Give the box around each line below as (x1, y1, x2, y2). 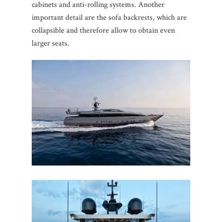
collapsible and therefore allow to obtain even (32, 25, 175, 36)
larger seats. (32, 38, 69, 49)
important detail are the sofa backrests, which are (32, 12, 187, 23)
